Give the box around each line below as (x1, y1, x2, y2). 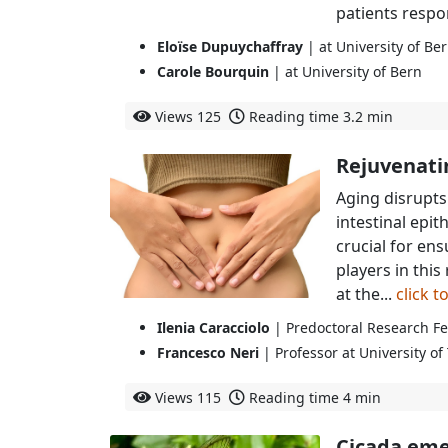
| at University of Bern (269, 61, 422, 81)
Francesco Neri (157, 342, 259, 362)
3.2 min (343, 106, 393, 126)
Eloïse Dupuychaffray (157, 37, 303, 57)
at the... (335, 282, 396, 305)
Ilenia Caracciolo (157, 318, 270, 338)
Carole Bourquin (157, 61, 269, 81)
